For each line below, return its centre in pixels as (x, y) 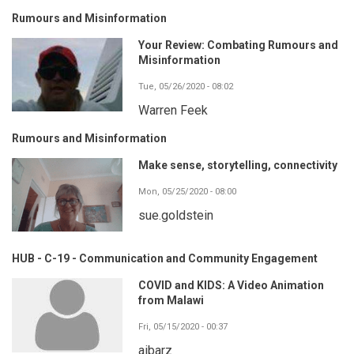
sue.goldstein (176, 216)
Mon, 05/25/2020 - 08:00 (187, 192)
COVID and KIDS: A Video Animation (231, 286)
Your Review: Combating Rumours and (238, 45)
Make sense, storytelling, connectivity (238, 166)
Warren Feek (173, 111)
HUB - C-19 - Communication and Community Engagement (165, 259)
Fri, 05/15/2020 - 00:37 (183, 327)
